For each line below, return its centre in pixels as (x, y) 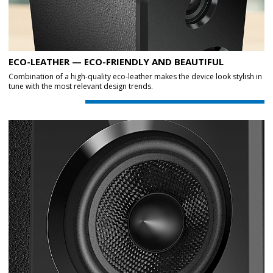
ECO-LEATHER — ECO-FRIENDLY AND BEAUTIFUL (116, 62)
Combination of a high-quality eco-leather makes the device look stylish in (135, 76)
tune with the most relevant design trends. (81, 86)
